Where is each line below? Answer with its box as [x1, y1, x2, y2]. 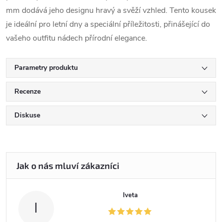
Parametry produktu [14, 63, 78, 72]
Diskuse [14, 111, 40, 120]
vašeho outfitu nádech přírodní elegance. [6, 33, 147, 44]
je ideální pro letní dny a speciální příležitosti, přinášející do [6, 19, 210, 30]
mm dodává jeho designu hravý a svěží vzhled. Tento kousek [6, 5, 216, 16]
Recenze [14, 87, 41, 96]
